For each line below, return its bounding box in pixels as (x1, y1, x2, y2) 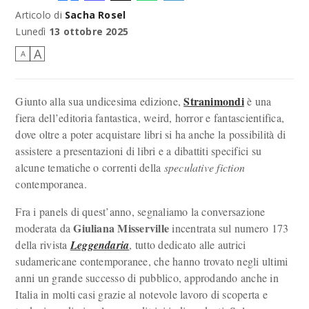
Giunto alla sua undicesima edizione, (15, 94, 184, 108)
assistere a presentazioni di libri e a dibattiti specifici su (15, 143, 262, 158)
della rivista (15, 237, 70, 252)
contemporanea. (15, 177, 87, 191)
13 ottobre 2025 (48, 25, 129, 38)
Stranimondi (183, 93, 244, 109)
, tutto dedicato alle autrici (129, 237, 246, 252)
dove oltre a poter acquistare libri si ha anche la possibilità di (15, 127, 286, 141)
